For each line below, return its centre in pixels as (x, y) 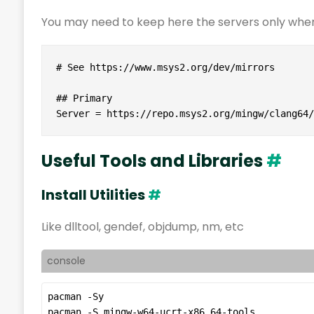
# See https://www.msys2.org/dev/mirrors (165, 68)
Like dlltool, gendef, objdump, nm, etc (142, 227)
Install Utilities (94, 195)
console (66, 261)
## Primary (84, 98)
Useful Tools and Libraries (153, 161)
